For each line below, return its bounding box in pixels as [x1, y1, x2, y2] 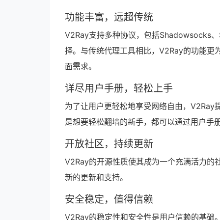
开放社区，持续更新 [65, 138, 153, 149]
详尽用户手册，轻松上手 [65, 83, 173, 94]
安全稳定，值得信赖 [65, 194, 153, 205]
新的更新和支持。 [65, 172, 128, 182]
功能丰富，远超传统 [65, 12, 153, 23]
